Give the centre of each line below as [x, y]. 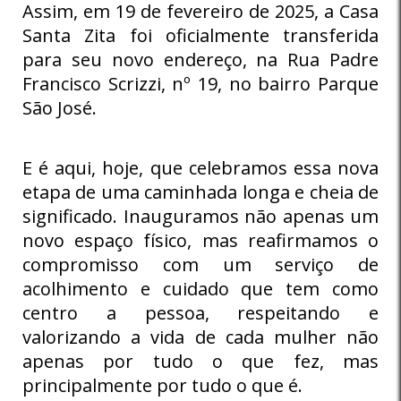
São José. [60, 107]
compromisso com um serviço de [200, 264]
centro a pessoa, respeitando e [200, 312]
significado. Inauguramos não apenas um [200, 216]
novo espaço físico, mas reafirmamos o [200, 240]
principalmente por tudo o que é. [162, 385]
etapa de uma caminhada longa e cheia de [200, 192]
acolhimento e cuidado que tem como [200, 288]
